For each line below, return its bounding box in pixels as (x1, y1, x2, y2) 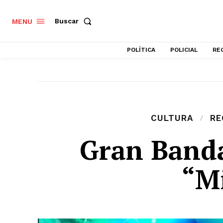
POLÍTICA (127, 46, 155, 53)
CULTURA (150, 113, 193, 123)
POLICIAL (170, 46, 198, 53)
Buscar (55, 17, 79, 25)
